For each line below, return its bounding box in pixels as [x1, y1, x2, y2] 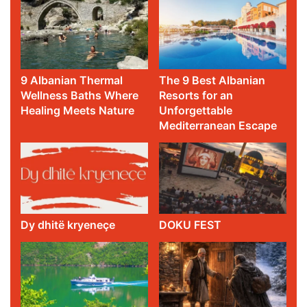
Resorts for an [159, 88, 234, 102]
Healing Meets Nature [21, 103, 135, 117]
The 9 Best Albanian [159, 73, 266, 87]
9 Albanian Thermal [21, 73, 123, 87]
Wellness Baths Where [21, 88, 139, 102]
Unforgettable [159, 103, 233, 117]
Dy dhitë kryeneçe [21, 218, 119, 232]
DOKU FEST [159, 218, 225, 232]
